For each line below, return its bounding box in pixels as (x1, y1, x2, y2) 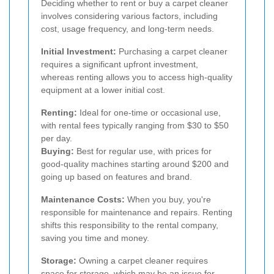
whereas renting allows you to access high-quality (41, 72, 232, 82)
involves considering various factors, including (41, 10, 218, 21)
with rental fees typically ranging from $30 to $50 (41, 120, 229, 130)
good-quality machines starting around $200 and (41, 158, 229, 169)
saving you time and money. (41, 232, 149, 243)
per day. (41, 133, 72, 143)
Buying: (41, 146, 74, 156)
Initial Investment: (41, 46, 116, 56)
